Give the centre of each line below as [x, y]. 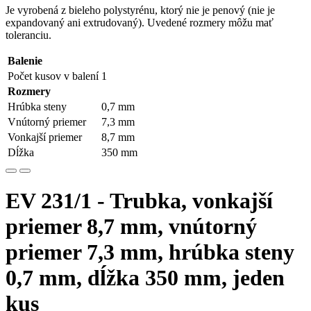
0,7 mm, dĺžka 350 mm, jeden [145, 278]
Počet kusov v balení [53, 76]
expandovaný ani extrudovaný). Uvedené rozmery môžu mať [140, 23]
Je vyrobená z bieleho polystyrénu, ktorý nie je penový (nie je [140, 10]
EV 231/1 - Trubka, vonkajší [139, 201]
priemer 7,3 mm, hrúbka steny [150, 252]
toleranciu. [28, 35]
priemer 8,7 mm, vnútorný [131, 227]
